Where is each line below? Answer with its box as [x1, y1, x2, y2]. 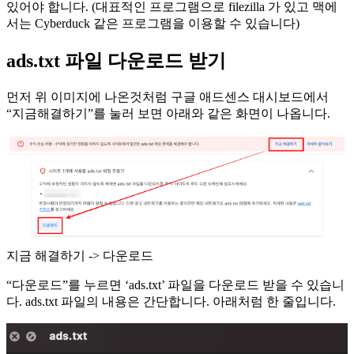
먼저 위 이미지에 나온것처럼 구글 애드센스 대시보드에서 [6, 89, 329, 104]
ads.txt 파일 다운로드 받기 [6, 50, 226, 71]
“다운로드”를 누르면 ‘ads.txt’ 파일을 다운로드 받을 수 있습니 [6, 277, 345, 292]
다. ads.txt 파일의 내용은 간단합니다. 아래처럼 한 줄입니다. [6, 294, 336, 308]
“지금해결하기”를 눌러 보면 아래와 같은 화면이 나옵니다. [6, 106, 330, 120]
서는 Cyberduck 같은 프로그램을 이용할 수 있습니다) [6, 16, 299, 30]
